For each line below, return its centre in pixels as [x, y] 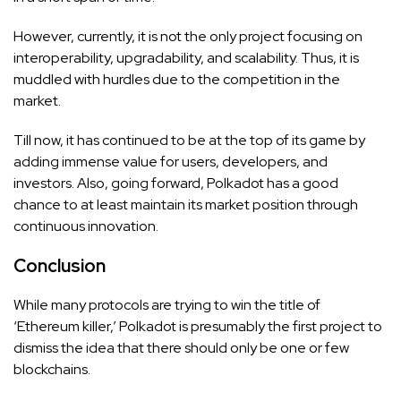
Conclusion [60, 265]
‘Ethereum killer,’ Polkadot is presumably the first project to [198, 326]
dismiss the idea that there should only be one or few [181, 347]
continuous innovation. [86, 226]
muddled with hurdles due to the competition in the [177, 79]
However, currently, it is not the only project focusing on [188, 36]
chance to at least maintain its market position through [186, 204]
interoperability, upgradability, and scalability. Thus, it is [186, 57]
